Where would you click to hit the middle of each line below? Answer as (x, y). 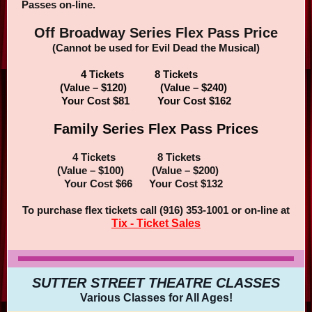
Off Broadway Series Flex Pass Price (156, 33)
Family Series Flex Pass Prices (156, 129)
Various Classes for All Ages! (156, 298)
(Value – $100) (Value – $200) (156, 170)
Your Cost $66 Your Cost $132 (156, 184)
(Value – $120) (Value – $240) (156, 87)
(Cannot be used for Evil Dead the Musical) (156, 48)
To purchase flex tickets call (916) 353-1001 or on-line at (156, 210)
